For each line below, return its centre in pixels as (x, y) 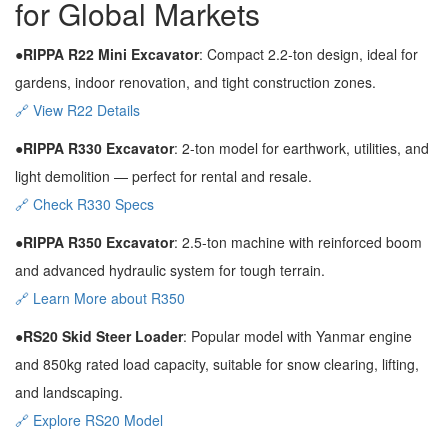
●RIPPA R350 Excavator (94, 242)
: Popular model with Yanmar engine (297, 336)
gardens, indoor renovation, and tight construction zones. (195, 82)
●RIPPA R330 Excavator (94, 148)
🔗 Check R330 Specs (84, 204)
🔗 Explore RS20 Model (89, 420)
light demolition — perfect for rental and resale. (163, 176)
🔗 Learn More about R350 (100, 298)
